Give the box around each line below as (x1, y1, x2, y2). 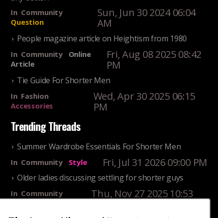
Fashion (21, 91, 49, 101)
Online (68, 49, 91, 59)
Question (11, 17, 44, 27)
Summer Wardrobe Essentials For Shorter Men (17, 141, 181, 152)
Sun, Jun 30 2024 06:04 (97, 6, 196, 19)
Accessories (11, 101, 54, 111)
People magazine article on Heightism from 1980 (17, 33, 187, 44)
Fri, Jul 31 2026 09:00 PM (102, 156, 207, 169)
